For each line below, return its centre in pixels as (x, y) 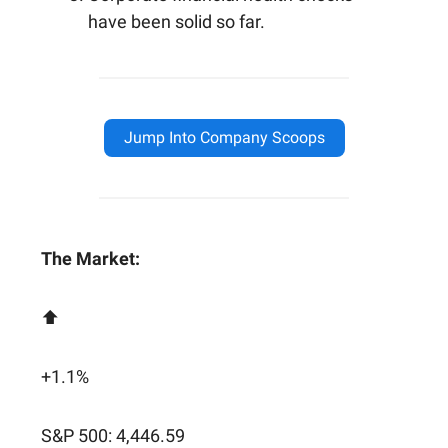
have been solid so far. (176, 21)
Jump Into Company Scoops (224, 137)
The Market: (90, 258)
